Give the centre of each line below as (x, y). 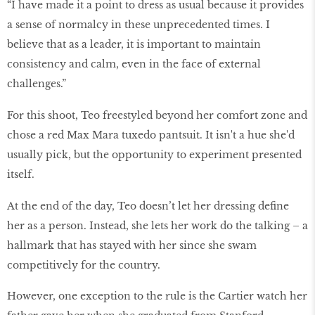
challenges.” (38, 83)
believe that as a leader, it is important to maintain (134, 44)
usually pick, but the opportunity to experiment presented (154, 154)
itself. (22, 174)
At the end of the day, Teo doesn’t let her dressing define (148, 206)
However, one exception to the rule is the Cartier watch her (157, 296)
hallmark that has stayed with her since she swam (132, 245)
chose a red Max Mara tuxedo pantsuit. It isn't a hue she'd (151, 135)
